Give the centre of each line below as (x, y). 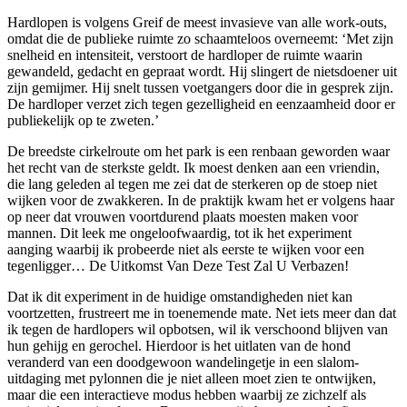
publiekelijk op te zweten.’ (83, 120)
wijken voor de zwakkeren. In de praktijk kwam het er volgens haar (201, 200)
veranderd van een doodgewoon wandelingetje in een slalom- (183, 362)
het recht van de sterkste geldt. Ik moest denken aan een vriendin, (194, 167)
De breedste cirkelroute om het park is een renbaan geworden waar (199, 151)
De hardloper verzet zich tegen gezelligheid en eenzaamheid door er (201, 104)
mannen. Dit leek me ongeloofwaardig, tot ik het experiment (179, 233)
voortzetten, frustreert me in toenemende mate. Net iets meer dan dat (202, 313)
